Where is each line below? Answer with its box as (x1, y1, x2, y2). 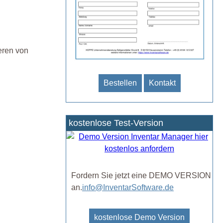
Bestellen (103, 79, 137, 88)
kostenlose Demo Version (94, 213, 185, 222)
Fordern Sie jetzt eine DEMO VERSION (71, 171, 211, 180)
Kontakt (148, 79, 176, 88)
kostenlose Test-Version (69, 118, 163, 128)
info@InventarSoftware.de (82, 183, 174, 192)
